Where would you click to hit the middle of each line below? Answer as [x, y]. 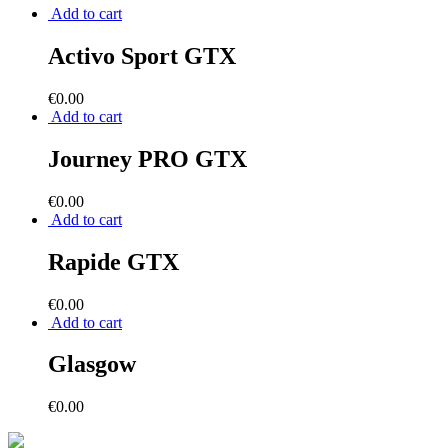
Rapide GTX [113, 261]
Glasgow [92, 364]
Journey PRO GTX [147, 158]
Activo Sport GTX [142, 56]
